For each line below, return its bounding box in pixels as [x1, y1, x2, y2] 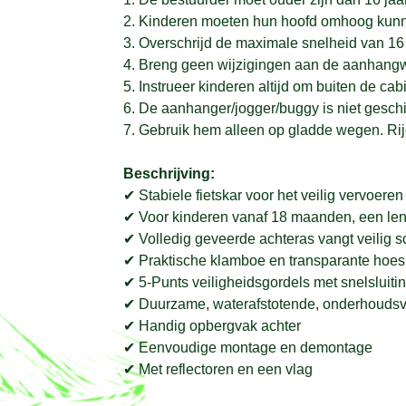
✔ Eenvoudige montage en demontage [122, 339, 372, 355]
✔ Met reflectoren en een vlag [122, 361, 313, 377]
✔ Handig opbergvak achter [122, 317, 301, 333]
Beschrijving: [122, 165, 215, 181]
